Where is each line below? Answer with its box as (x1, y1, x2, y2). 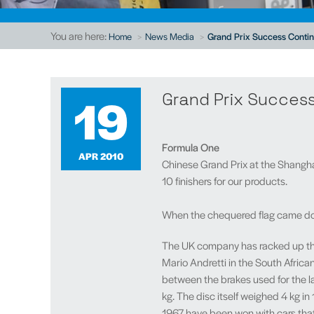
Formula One (162, 139, 219, 154)
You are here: (50, 28, 109, 43)
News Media (145, 29, 194, 43)
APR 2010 (78, 149, 123, 163)
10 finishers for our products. (162, 173, 287, 188)
